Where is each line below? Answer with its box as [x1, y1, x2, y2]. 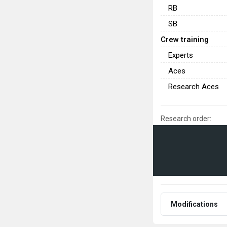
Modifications [171, 200, 218, 209]
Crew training [161, 34, 209, 44]
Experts [168, 50, 193, 60]
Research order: [161, 115, 211, 123]
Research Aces [168, 82, 219, 91]
